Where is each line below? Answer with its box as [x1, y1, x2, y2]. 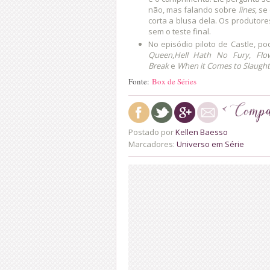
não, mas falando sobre [148, 4, 239, 15]
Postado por [128, 126, 175, 137]
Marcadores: [128, 138, 177, 149]
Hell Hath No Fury [174, 49, 249, 61]
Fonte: [128, 75, 152, 87]
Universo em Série [177, 138, 244, 149]
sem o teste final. [148, 25, 211, 37]
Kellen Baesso [175, 126, 228, 137]
